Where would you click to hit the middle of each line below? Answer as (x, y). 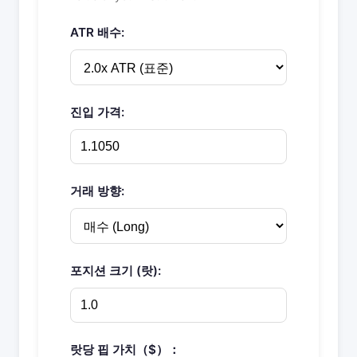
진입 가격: (97, 112)
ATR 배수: (97, 32)
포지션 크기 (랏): (116, 271)
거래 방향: (97, 191)
